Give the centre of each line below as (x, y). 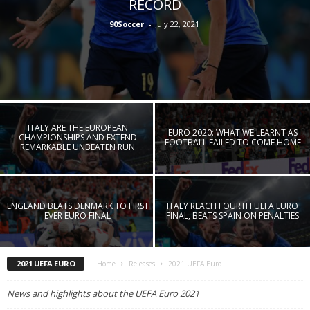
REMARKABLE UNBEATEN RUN (77, 147)
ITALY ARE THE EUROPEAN (77, 127)
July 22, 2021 (177, 24)
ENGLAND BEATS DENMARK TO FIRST (77, 206)
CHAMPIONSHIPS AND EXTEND (77, 137)
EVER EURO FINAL (77, 215)
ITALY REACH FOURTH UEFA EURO (232, 206)
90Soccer (126, 24)
